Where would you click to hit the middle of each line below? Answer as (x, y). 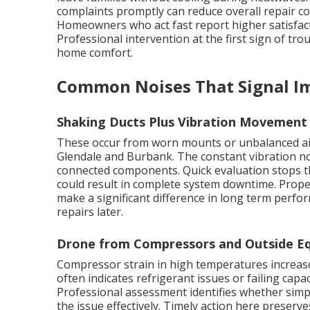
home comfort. (95, 53)
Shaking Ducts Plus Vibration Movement (182, 122)
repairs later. (90, 212)
